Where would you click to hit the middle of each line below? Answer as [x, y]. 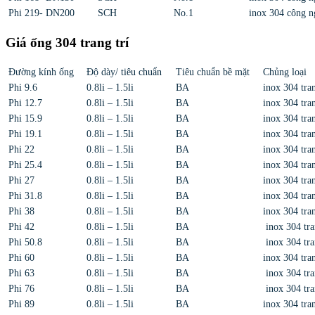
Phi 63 [21, 273]
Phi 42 [21, 226]
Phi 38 [21, 211]
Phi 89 [21, 304]
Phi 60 [21, 257]
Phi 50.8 [25, 242]
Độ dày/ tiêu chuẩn [124, 72]
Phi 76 [21, 288]
